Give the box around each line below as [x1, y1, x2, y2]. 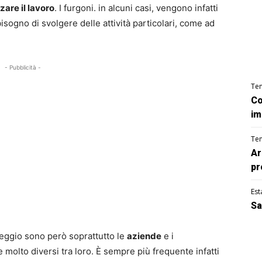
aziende [127, 230, 161, 242]
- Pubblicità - [5, 64, 42, 71]
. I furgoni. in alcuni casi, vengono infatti [54, 2, 218, 14]
